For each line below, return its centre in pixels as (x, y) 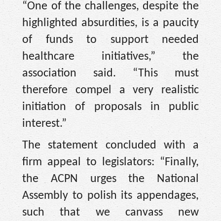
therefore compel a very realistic (110, 90)
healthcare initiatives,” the (110, 56)
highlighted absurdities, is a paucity (110, 23)
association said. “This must (110, 73)
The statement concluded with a (110, 146)
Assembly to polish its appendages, (110, 196)
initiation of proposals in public (110, 107)
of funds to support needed (110, 40)
